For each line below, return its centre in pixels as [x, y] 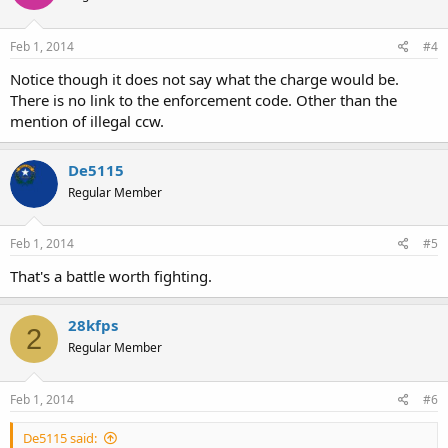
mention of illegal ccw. [87, 120]
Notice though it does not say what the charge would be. [204, 78]
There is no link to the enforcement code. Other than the [203, 99]
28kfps [93, 325]
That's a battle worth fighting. [111, 276]
